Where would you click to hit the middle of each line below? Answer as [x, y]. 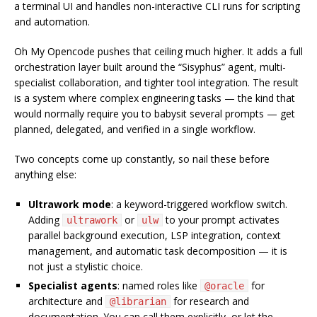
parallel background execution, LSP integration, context [155, 236]
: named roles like [159, 286]
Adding [45, 220]
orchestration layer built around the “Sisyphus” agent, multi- [150, 67]
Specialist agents [73, 286]
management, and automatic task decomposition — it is [158, 251]
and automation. [52, 22]
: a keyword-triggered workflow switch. [199, 204]
